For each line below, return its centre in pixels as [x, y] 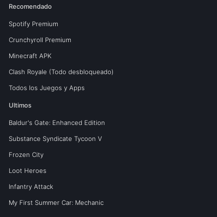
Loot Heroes [27, 170]
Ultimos [20, 105]
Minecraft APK [30, 55]
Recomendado [30, 6]
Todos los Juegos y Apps [46, 87]
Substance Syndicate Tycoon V [55, 138]
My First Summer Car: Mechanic [56, 202]
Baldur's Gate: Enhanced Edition [57, 122]
